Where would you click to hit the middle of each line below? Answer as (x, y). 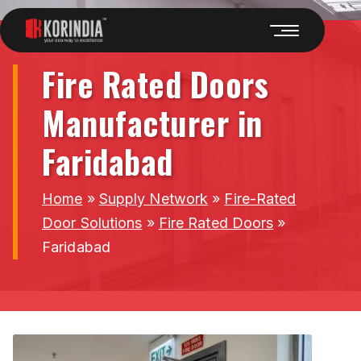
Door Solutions (92, 223)
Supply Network (154, 199)
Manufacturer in (152, 122)
